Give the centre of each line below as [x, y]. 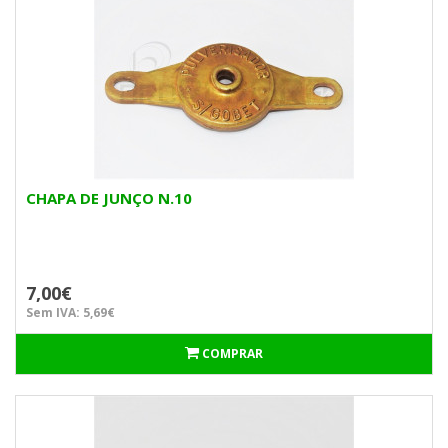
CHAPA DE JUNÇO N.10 [109, 198]
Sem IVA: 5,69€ [70, 312]
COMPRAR [232, 353]
